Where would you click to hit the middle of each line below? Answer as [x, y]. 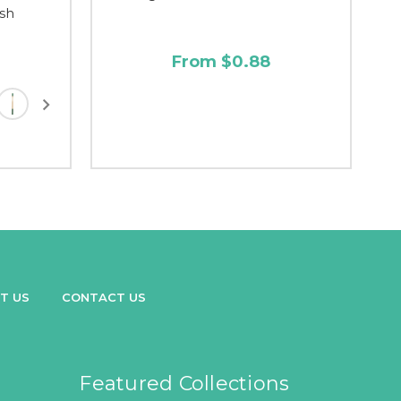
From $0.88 [221, 61]
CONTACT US [104, 297]
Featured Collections [184, 383]
